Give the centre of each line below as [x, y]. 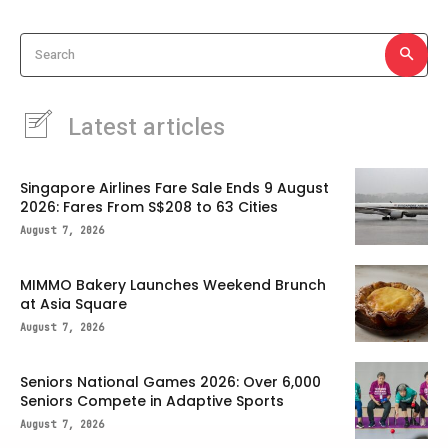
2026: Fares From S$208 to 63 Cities [149, 206]
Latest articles [146, 127]
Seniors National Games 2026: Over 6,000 [170, 382]
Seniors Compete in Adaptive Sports [152, 401]
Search [55, 54]
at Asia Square [73, 303]
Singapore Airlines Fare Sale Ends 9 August [174, 187]
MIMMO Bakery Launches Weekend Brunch [173, 284]
